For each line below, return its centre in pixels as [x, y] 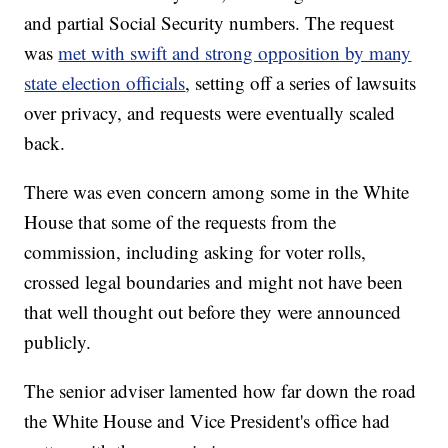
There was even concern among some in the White [217, 192]
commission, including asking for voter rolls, [195, 252]
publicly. [58, 342]
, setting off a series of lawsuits [301, 83]
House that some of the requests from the [180, 222]
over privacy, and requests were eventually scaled [210, 113]
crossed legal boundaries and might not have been [214, 282]
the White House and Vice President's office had [207, 421]
